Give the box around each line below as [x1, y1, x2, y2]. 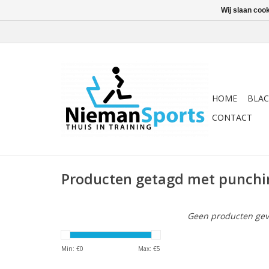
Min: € [61, 244, 80, 253]
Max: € [138, 244, 157, 253]
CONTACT [212, 112, 252, 123]
